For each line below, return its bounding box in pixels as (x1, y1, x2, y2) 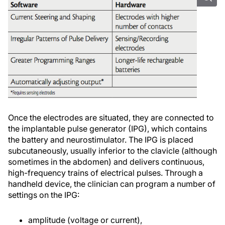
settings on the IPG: (8, 190, 79, 200)
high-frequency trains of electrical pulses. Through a (8, 168, 203, 178)
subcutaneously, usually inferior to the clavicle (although (8, 146, 217, 156)
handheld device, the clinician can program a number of (8, 179, 215, 189)
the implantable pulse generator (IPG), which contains (8, 124, 207, 134)
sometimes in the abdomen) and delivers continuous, (8, 157, 204, 167)
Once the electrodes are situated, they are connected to (8, 113, 214, 123)
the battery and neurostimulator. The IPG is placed (8, 135, 193, 145)
